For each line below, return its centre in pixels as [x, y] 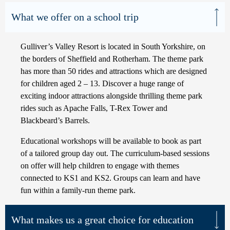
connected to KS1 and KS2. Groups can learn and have [110, 178]
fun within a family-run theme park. [78, 190]
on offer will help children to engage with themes [100, 166]
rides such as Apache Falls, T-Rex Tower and [94, 108]
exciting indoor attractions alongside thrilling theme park [111, 96]
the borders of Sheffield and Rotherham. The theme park [112, 59]
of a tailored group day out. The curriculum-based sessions [115, 153]
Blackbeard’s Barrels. [55, 120]
